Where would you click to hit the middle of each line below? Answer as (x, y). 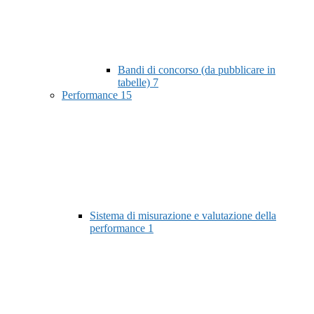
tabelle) (135, 83)
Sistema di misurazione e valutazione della (183, 216)
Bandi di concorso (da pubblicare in (197, 70)
